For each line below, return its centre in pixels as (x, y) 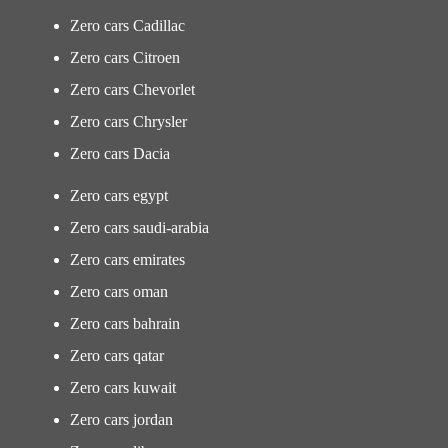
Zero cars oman (119, 291)
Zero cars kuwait (123, 387)
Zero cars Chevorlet (132, 89)
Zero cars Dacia (120, 153)
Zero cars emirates (127, 259)
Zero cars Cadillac (127, 25)
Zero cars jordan (121, 419)
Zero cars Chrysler (128, 121)
